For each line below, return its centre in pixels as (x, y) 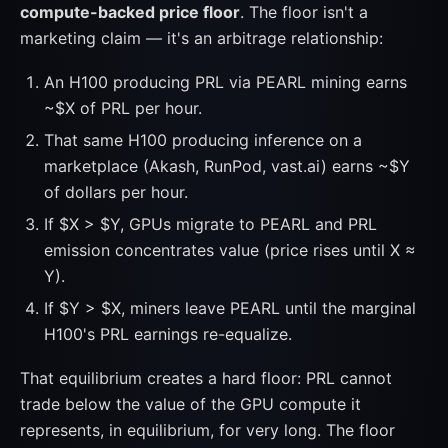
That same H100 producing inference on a (203, 140)
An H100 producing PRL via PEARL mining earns (225, 82)
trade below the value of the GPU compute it (190, 404)
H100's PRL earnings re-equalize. (168, 334)
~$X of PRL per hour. (123, 108)
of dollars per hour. (116, 192)
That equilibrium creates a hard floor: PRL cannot (206, 378)
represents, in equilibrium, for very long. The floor (207, 430)
